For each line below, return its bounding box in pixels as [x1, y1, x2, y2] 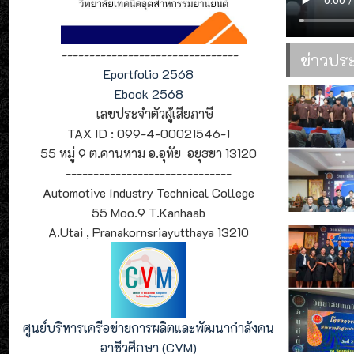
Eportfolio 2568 [104, 65, 194, 82]
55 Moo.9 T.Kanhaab [92, 203, 206, 220]
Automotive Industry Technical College [43, 183, 255, 201]
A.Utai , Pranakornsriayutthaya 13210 [48, 223, 250, 240]
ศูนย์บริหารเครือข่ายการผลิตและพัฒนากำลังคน [23, 318, 275, 336]
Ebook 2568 [114, 85, 183, 102]
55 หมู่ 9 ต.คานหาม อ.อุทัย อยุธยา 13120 [40, 144, 258, 161]
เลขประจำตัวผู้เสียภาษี [81, 104, 217, 122]
